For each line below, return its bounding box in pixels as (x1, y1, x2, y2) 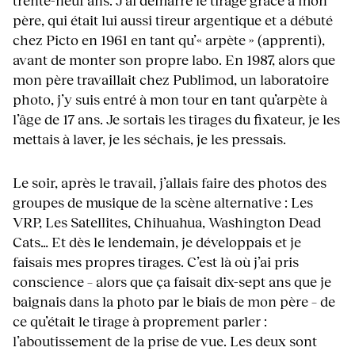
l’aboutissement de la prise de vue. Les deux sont (13, 332, 317, 350)
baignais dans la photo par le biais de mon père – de (13, 292, 335, 311)
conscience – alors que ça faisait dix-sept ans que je (13, 273, 331, 291)
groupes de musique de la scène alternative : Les (13, 193, 313, 212)
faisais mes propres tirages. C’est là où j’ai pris (13, 253, 299, 271)
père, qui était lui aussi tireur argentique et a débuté (13, 11, 333, 29)
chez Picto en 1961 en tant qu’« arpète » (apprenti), (13, 31, 325, 49)
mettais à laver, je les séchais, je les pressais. (13, 130, 286, 148)
